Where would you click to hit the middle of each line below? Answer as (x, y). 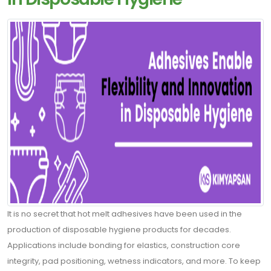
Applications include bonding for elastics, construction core (124, 245)
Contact (48, 21)
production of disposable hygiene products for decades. (119, 230)
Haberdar (20, 250)
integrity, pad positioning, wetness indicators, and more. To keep (134, 261)
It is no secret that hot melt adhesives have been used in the (125, 214)
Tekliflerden (22, 203)
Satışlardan (23, 235)
